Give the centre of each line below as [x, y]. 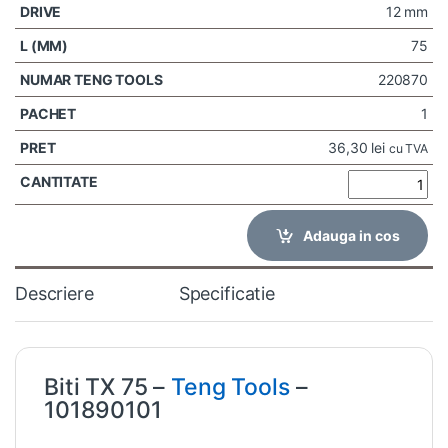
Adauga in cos [351, 235]
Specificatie [227, 293]
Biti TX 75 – [108, 386]
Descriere [54, 293]
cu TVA [408, 148]
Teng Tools [230, 386]
